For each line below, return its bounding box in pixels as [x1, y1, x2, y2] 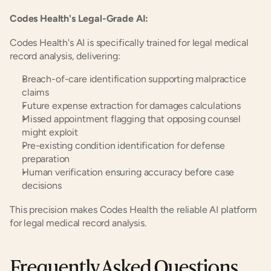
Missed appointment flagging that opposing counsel [22, 113, 241, 125]
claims [22, 87, 50, 98]
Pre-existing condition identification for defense [22, 140, 226, 151]
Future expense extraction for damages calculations [22, 100, 241, 111]
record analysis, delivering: [10, 50, 120, 62]
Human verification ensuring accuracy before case [22, 166, 235, 178]
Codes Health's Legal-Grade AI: [10, 13, 149, 24]
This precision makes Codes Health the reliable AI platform [10, 204, 257, 215]
